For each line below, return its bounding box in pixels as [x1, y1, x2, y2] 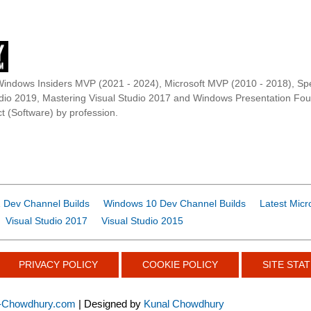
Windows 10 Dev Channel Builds [103, 197, 246, 209]
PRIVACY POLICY [19, 258, 98, 270]
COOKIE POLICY [142, 258, 218, 270]
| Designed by [76, 297, 144, 310]
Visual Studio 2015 [101, 215, 183, 226]
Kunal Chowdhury [144, 297, 224, 310]
